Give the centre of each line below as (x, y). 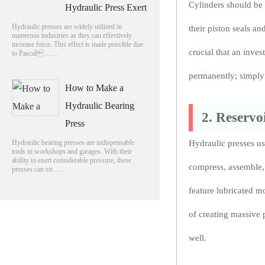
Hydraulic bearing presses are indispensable (73, 142)
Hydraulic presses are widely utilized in (67, 26)
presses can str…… (39, 169)
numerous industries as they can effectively (72, 35)
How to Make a (95, 88)
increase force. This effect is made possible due (77, 44)
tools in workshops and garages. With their (72, 151)
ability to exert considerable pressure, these (71, 160)
